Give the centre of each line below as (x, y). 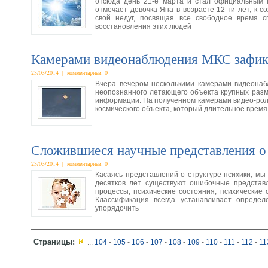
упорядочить (117, 208)
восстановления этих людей (143, 26)
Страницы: (54, 242)
